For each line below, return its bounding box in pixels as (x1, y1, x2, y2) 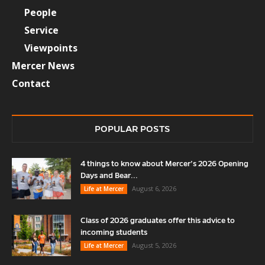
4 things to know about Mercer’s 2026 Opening (80, 160, 248, 168)
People (24, 6, 57, 19)
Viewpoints (24, 41, 77, 54)
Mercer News (12, 59, 75, 72)
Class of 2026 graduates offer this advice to (80, 216, 235, 225)
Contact (12, 77, 50, 90)
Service (24, 24, 59, 37)
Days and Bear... (80, 172, 138, 180)
